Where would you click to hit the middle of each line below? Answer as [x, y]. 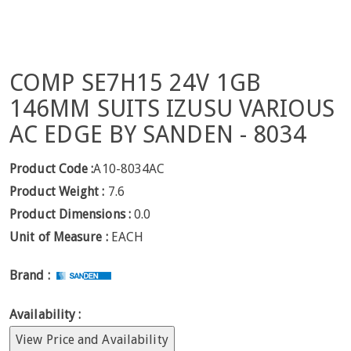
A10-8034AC [129, 168]
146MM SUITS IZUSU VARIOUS [172, 109]
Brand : [30, 276]
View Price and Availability [92, 339]
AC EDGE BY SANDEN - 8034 [158, 135]
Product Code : [52, 168]
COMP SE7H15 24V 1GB [135, 83]
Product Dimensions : [70, 214]
